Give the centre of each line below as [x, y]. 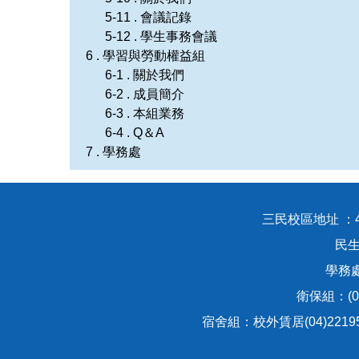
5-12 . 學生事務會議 [161, 36]
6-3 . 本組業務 [145, 113]
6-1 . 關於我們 [145, 75]
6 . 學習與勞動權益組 [145, 55]
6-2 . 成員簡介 [145, 94]
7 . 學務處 [113, 151]
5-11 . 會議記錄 [148, 17]
